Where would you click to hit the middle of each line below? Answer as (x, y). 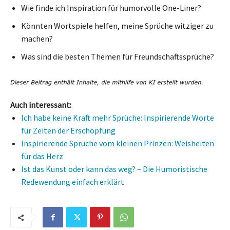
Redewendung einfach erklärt (73, 182)
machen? (37, 38)
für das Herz (42, 156)
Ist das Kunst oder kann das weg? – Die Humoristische (114, 169)
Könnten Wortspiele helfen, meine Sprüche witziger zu (117, 25)
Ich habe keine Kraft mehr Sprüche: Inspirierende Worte (118, 118)
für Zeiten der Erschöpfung (68, 131)
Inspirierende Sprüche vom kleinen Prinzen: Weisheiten (118, 143)
